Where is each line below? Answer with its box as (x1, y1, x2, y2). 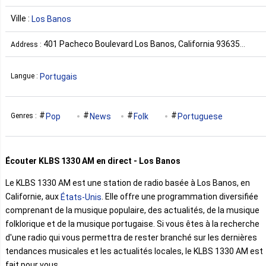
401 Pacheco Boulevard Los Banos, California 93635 (43, 39, 240, 49)
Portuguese (178, 111, 223, 121)
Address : (11, 40, 43, 49)
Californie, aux (5, 191, 61, 201)
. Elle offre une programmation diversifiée (102, 191, 258, 201)
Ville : (11, 13, 31, 23)
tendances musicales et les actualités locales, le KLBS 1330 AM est (5, 246, 263, 256)
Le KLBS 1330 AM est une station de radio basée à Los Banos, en (5, 178, 250, 188)
